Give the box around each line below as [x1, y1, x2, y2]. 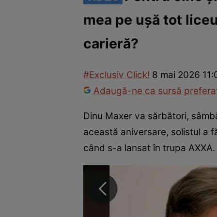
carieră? [83, 35, 139, 52]
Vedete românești [88, 20, 159, 33]
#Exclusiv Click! [83, 69, 150, 81]
